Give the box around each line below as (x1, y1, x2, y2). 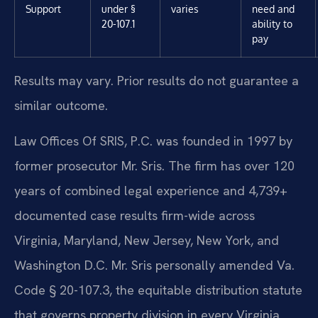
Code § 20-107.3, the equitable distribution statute (14, 281, 302, 298)
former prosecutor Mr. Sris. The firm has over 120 (14, 157, 295, 174)
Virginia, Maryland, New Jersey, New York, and (14, 231, 279, 248)
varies (171, 2, 199, 16)
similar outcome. (14, 97, 108, 114)
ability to (252, 17, 292, 31)
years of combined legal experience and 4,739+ (14, 182, 287, 199)
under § (102, 2, 136, 16)
